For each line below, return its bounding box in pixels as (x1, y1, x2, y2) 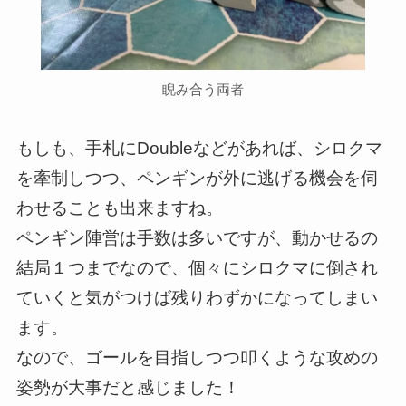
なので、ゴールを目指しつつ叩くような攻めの (15, 347, 378, 367)
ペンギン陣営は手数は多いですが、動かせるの (15, 227, 378, 247)
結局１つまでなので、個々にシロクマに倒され (15, 257, 378, 277)
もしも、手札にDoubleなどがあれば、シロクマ (15, 138, 382, 158)
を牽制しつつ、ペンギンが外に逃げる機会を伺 (15, 168, 378, 188)
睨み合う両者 (162, 82, 244, 98)
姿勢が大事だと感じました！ (15, 377, 240, 397)
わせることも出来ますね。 (15, 198, 223, 217)
